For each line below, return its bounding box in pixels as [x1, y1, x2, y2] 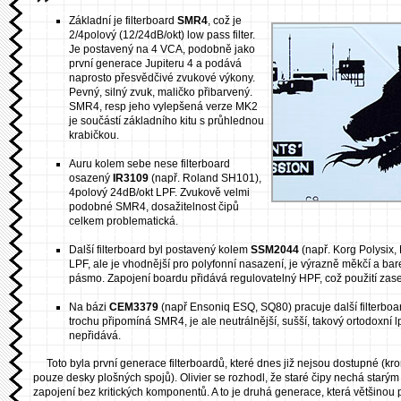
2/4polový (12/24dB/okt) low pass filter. [69, 29, 255, 42]
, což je [208, 14, 242, 28]
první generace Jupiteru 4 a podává [69, 57, 242, 71]
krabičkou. [69, 129, 119, 142]
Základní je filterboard [69, 14, 177, 28]
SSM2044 [251, 243, 299, 257]
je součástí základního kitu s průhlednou [69, 115, 264, 128]
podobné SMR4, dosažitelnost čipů [69, 200, 239, 214]
